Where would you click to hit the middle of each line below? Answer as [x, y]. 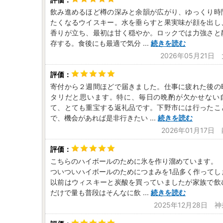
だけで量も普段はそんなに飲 [96, 192]
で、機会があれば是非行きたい [99, 118]
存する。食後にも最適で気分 [96, 43]
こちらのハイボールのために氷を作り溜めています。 [134, 161]
